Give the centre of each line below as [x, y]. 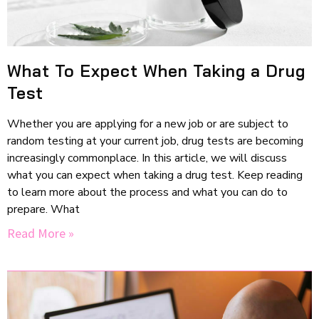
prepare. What [43, 209]
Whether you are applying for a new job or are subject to [148, 124]
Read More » [41, 233]
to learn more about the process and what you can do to [147, 192]
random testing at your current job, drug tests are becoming [155, 141]
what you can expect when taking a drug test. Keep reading [155, 175]
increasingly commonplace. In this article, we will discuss [147, 158]
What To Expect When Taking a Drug [156, 70]
